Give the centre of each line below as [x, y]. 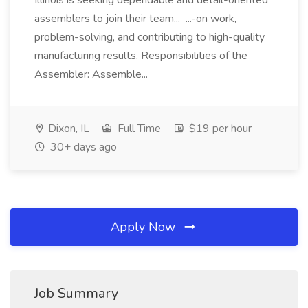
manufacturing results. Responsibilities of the [141, 56]
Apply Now [145, 227]
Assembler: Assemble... [92, 74]
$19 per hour [219, 129]
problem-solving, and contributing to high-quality [150, 37]
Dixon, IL [67, 129]
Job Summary [76, 293]
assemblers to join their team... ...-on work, [135, 19]
